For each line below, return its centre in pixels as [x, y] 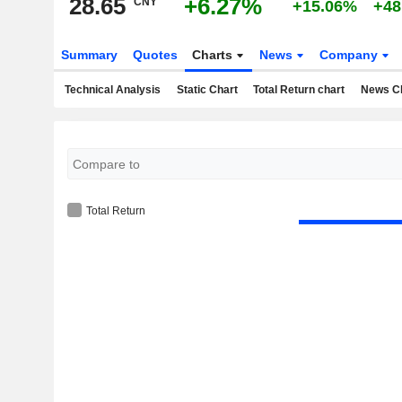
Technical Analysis [113, 90]
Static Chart [207, 90]
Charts [214, 55]
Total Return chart [299, 90]
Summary [89, 55]
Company [351, 55]
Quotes [155, 55]
